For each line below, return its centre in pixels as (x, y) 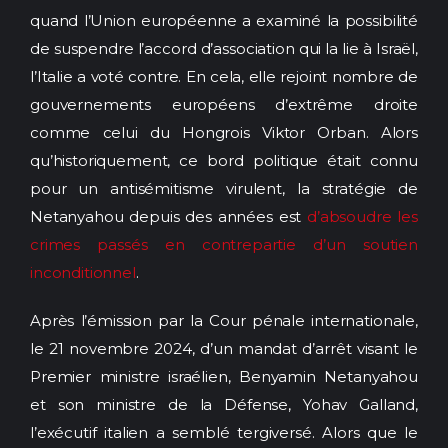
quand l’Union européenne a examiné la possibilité (224, 21)
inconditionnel (83, 273)
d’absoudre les (362, 217)
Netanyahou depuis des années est (169, 217)
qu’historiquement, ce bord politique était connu (224, 161)
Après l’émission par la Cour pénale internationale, (224, 320)
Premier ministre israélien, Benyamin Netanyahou (224, 376)
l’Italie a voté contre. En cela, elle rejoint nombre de (224, 77)
